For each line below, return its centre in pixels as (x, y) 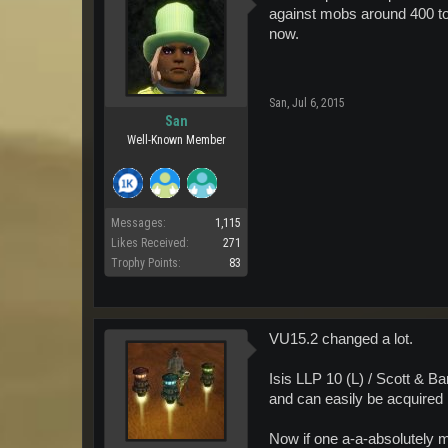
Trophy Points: (146, 262)
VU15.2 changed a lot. (341, 338)
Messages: (138, 222)
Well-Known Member (176, 139)
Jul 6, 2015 (318, 102)
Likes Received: (150, 242)
